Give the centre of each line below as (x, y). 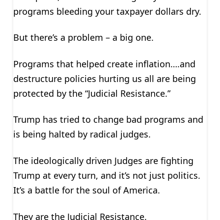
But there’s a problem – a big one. (83, 38)
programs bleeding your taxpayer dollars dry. (107, 11)
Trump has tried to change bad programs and (108, 120)
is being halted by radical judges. (82, 134)
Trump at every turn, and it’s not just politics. (107, 175)
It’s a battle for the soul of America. (86, 190)
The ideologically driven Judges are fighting (103, 161)
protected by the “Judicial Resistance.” (92, 93)
